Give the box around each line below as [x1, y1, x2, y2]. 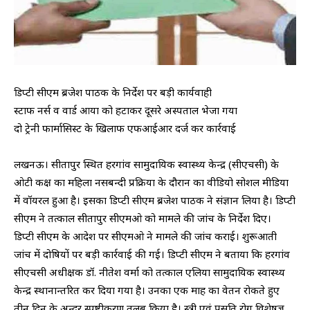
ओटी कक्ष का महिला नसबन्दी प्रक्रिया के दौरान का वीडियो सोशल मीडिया [14, 175, 289, 189]
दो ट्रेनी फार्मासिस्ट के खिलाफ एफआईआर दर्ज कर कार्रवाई [14, 121, 236, 135]
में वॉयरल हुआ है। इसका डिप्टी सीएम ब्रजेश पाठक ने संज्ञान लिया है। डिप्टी [14, 193, 295, 207]
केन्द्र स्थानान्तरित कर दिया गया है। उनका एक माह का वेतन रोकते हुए [14, 283, 280, 297]
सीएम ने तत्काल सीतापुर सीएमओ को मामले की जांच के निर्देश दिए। [14, 211, 271, 225]
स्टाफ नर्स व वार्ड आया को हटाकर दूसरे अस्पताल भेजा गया [14, 103, 237, 117]
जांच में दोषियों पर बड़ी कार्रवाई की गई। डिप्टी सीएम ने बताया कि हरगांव [14, 247, 290, 261]
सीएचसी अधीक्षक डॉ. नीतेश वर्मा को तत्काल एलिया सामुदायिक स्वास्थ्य [14, 265, 285, 279]
